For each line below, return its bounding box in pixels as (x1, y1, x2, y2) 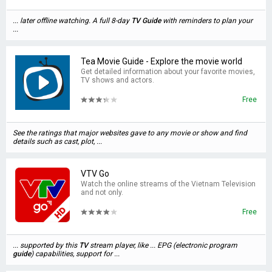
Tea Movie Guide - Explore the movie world (81, 56, 242, 66)
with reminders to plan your (161, 16, 253, 25)
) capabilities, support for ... (31, 250, 120, 258)
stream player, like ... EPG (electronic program (88, 241, 237, 250)
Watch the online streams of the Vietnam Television (81, 180, 256, 188)
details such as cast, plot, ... (13, 137, 102, 146)
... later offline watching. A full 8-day (13, 16, 131, 25)
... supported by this (13, 241, 79, 250)
